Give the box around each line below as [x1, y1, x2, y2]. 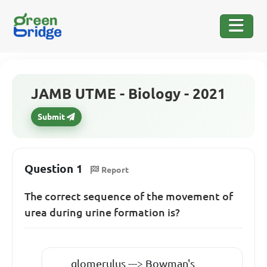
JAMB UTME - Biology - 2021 [31, 86, 226, 102]
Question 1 [24, 162, 83, 176]
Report [101, 164, 129, 175]
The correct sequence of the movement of [24, 190, 233, 202]
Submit [38, 111, 66, 122]
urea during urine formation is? [24, 206, 180, 218]
